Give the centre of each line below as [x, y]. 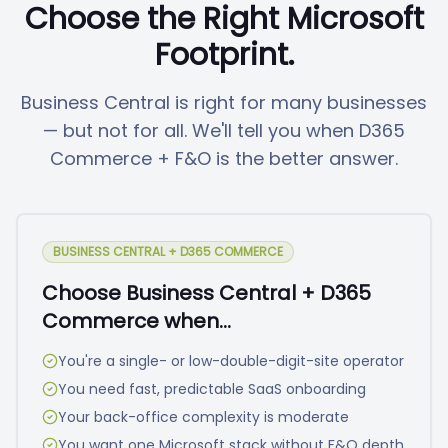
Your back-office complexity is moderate [203, 417]
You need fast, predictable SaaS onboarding [212, 389]
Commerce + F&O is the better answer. [224, 158]
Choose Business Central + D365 [206, 293]
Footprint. [224, 55]
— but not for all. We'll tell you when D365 [224, 130]
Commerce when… [136, 321]
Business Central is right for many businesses [224, 102]
